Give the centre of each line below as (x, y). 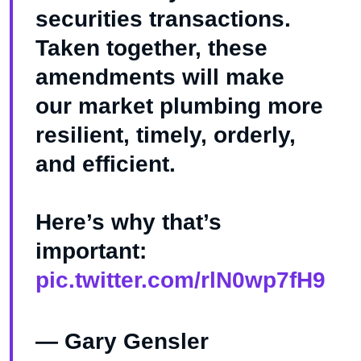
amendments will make (160, 77)
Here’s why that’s (129, 222)
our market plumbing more (179, 106)
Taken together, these (151, 48)
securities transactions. (163, 19)
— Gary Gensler (122, 342)
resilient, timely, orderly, (166, 135)
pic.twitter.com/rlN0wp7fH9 (180, 280)
